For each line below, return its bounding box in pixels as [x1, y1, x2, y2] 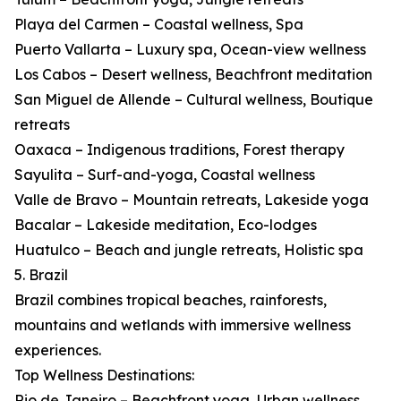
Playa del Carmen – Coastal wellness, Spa [14, 15, 303, 34]
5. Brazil [14, 266, 68, 285]
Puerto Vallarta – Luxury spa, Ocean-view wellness [14, 40, 366, 59]
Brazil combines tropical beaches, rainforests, [14, 291, 327, 310]
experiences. [14, 341, 101, 360]
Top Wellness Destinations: [14, 366, 194, 385]
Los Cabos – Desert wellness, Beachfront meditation [14, 65, 372, 84]
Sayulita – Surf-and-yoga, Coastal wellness [14, 166, 315, 184]
